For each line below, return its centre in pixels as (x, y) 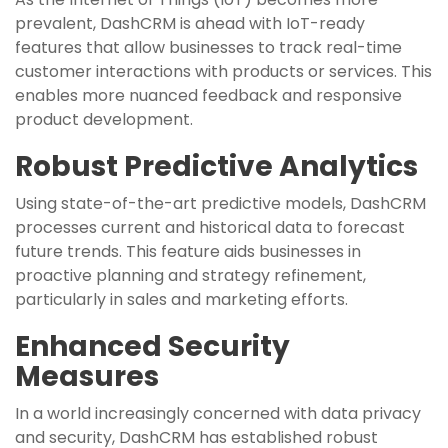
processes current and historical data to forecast (210, 227)
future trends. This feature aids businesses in (188, 251)
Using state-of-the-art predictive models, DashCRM (220, 203)
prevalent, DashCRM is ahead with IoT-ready (190, 23)
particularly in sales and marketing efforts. (181, 299)
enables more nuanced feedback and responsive (208, 95)
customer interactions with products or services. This (223, 71)
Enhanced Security (152, 346)
